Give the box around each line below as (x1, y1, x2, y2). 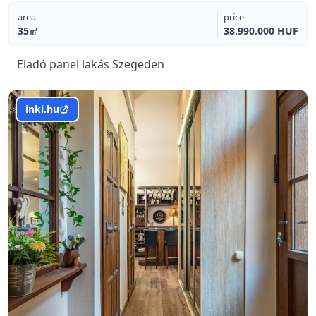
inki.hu (25, 102, 59, 116)
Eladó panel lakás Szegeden (17, 56, 164, 72)
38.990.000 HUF (224, 24, 298, 37)
